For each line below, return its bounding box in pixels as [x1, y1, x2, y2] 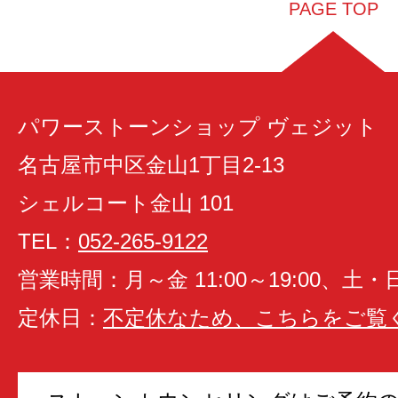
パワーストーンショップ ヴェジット [18, 115, 378, 139]
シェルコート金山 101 [18, 191, 234, 216]
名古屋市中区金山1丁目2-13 [18, 153, 284, 178]
